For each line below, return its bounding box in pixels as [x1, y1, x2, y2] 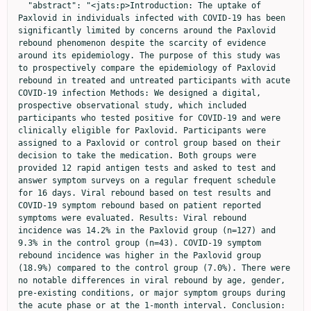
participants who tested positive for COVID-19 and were [18, 112, 280, 123]
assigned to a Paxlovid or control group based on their [18, 137, 280, 148]
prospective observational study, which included [18, 100, 246, 110]
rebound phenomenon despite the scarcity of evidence [18, 37, 266, 48]
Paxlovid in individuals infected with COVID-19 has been [18, 12, 285, 23]
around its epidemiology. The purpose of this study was [18, 50, 280, 60]
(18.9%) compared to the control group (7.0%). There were [18, 262, 290, 273]
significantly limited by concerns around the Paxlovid [18, 25, 276, 35]
